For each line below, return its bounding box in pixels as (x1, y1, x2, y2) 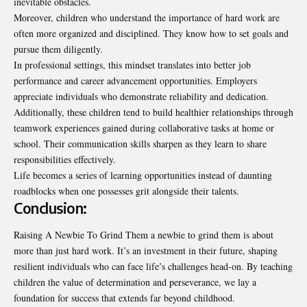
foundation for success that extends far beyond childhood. (14, 291, 235, 304)
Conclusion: (14, 198, 87, 217)
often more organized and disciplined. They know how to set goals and (14, 26, 288, 40)
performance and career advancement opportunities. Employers (14, 73, 257, 87)
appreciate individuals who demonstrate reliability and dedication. (14, 89, 269, 103)
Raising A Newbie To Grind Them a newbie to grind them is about (14, 228, 273, 241)
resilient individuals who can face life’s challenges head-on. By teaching (14, 259, 293, 273)
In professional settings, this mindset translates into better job (14, 58, 251, 71)
